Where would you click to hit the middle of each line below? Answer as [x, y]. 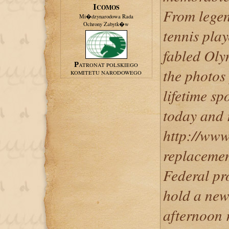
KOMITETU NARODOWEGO [106, 73]
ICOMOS [108, 7]
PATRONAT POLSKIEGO [108, 65]
